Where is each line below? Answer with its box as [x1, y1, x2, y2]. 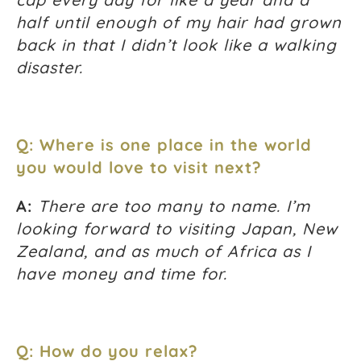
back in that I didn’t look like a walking [16, 35, 337, 56]
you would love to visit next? [16, 157, 262, 178]
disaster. [16, 57, 83, 78]
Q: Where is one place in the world [16, 135, 312, 156]
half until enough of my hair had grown [16, 12, 342, 33]
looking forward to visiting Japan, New [16, 218, 338, 239]
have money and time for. [16, 263, 227, 284]
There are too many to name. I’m [38, 196, 310, 217]
